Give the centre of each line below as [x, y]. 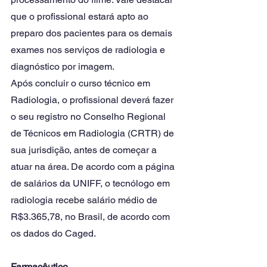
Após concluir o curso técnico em [82, 83]
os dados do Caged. [53, 233]
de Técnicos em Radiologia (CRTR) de [94, 133]
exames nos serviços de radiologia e [89, 50]
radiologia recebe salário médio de [85, 200]
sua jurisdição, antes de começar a [85, 150]
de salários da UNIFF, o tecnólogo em [91, 183]
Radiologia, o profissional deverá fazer [93, 100]
